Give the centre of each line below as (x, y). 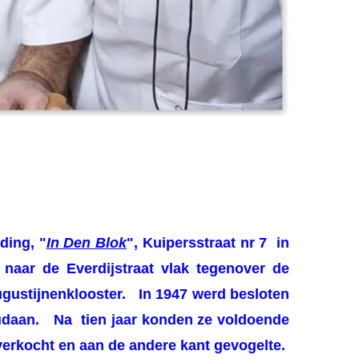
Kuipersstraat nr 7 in (216, 243)
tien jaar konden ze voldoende (183, 320)
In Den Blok (87, 243)
